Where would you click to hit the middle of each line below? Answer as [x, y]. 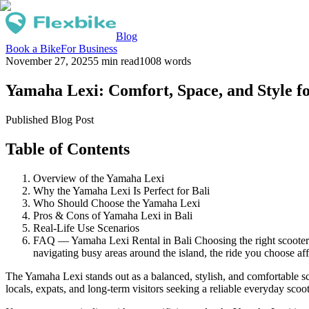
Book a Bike [33, 49]
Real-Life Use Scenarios [86, 228]
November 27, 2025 [49, 61]
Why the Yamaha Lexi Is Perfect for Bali [121, 190]
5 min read [116, 61]
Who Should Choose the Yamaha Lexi [117, 203]
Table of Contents [68, 149]
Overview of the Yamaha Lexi [99, 178]
